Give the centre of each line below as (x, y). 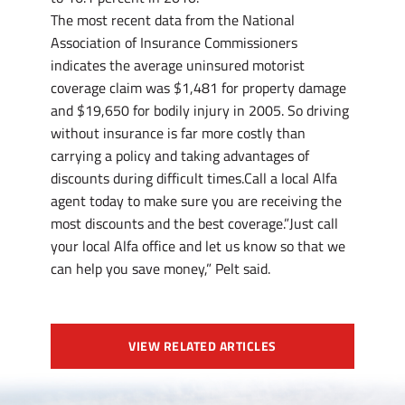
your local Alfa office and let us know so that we (198, 246)
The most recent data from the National (173, 20)
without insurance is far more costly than (178, 133)
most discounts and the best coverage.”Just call (194, 223)
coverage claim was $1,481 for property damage (198, 88)
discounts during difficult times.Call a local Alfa (194, 178)
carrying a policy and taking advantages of (180, 155)
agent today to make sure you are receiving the (196, 201)
